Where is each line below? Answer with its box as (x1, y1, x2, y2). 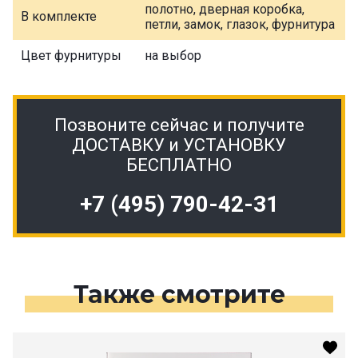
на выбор (145, 47, 201, 63)
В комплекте (21, 8, 97, 24)
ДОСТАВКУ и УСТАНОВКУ (72, 134, 286, 155)
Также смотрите (73, 279, 285, 309)
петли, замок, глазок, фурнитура (145, 16, 335, 32)
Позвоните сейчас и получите (54, 114, 304, 135)
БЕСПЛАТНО (126, 154, 232, 175)
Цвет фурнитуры (21, 47, 121, 63)
